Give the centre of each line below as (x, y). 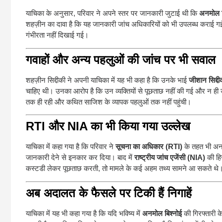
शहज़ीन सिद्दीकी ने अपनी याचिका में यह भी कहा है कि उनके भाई (107, 80)
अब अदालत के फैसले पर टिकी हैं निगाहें (109, 193)
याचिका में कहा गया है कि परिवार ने (71, 147)
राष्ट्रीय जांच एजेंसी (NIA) (170, 158)
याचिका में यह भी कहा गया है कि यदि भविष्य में (84, 213)
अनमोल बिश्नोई (162, 213)
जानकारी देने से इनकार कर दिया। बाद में (80, 158)
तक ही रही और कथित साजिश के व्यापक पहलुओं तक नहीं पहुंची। (109, 102)
